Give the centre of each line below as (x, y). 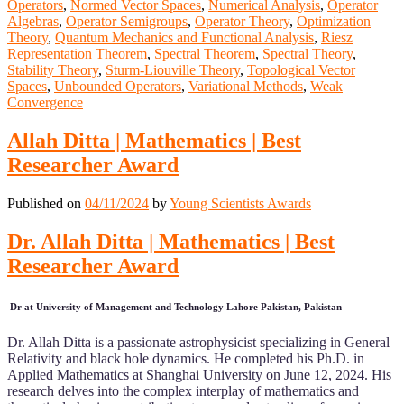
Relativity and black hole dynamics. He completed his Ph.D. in (186, 358)
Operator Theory (242, 21)
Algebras (33, 21)
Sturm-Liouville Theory (173, 69)
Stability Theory (53, 69)
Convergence (45, 102)
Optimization (334, 21)
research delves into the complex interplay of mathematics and (183, 390)
